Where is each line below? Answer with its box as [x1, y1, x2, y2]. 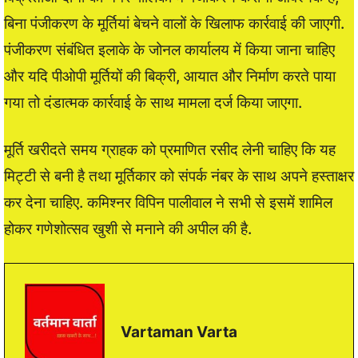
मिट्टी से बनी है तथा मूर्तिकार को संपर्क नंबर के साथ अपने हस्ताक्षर [4, 167, 354, 186]
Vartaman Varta [121, 323, 237, 342]
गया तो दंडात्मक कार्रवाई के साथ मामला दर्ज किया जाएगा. [4, 93, 302, 113]
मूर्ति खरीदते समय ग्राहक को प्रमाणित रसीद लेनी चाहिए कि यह [4, 141, 336, 160]
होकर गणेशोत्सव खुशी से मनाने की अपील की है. [4, 220, 252, 239]
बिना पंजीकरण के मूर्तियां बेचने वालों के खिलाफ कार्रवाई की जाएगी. [4, 14, 344, 34]
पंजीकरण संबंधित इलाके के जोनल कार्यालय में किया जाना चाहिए [4, 41, 335, 60]
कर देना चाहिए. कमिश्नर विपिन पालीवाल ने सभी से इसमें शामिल [4, 193, 332, 213]
